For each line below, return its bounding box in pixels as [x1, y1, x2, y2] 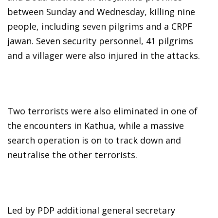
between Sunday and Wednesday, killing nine [7, 5, 195, 18]
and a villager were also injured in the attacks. [7, 49, 200, 61]
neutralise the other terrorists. [7, 148, 137, 161]
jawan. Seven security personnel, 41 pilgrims [7, 35, 193, 47]
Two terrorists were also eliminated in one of [7, 105, 198, 117]
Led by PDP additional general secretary [7, 204, 175, 216]
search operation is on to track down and [7, 134, 181, 146]
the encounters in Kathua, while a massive [7, 119, 184, 131]
